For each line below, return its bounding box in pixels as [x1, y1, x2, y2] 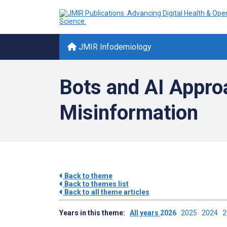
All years [130, 209, 160, 217]
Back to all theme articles [63, 188, 149, 196]
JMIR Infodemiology [77, 42, 152, 52]
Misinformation [59, 101, 198, 125]
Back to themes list [63, 180, 129, 188]
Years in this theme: [59, 209, 130, 217]
